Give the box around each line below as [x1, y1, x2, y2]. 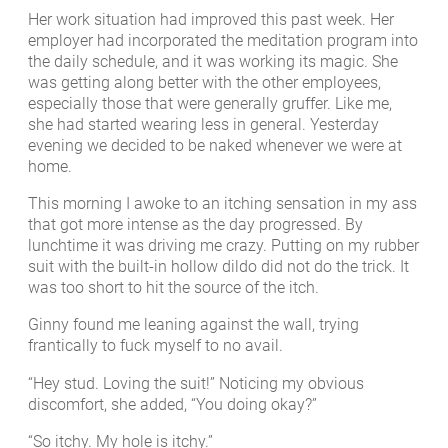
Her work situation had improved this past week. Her [28, 9, 394, 29]
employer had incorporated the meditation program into [28, 30, 418, 50]
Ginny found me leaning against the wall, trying [28, 315, 359, 335]
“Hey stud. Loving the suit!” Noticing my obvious [28, 373, 364, 393]
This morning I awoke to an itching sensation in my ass [28, 194, 417, 213]
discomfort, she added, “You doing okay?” [28, 394, 317, 414]
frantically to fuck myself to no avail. [28, 336, 283, 356]
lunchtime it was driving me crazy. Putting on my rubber [28, 236, 419, 255]
